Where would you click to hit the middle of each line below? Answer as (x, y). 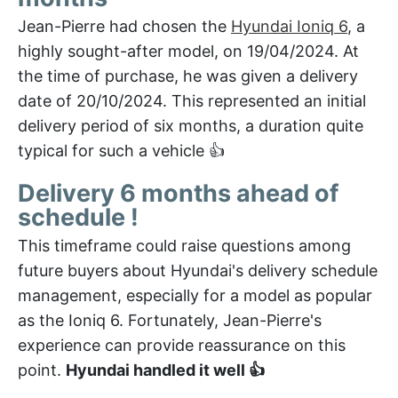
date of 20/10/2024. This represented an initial (192, 100)
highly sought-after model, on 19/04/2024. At (188, 51)
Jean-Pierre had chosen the (124, 26)
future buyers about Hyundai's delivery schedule (198, 270)
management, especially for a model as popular (195, 295)
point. (42, 370)
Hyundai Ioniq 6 (289, 26)
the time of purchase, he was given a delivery (188, 76)
